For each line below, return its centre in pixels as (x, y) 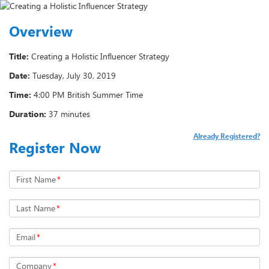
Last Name (36, 208)
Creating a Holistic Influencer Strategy (100, 56)
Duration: (28, 114)
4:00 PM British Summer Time (88, 95)
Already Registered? (227, 136)
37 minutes (69, 114)
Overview (41, 31)
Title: (19, 56)
